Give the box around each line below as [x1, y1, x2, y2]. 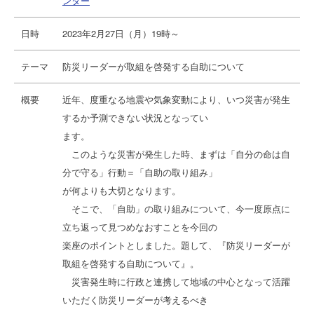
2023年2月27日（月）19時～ [62, 27, 179, 40]
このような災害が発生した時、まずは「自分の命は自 [62, 147, 290, 161]
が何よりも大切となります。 [62, 184, 181, 197]
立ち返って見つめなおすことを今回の [62, 220, 217, 233]
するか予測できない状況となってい [62, 111, 208, 124]
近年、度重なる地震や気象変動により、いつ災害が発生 [62, 93, 290, 106]
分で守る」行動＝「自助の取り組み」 [62, 165, 217, 179]
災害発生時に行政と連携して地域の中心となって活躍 [62, 275, 290, 288]
